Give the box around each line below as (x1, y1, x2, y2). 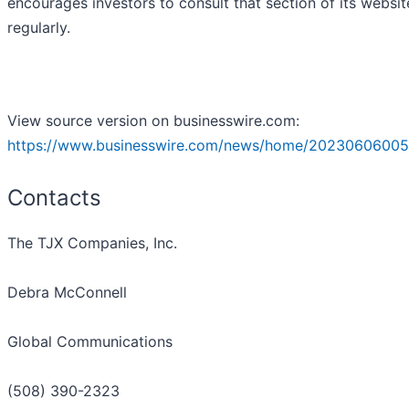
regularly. (7, 18, 70, 37)
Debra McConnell (7, 283, 127, 302)
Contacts (7, 184, 101, 212)
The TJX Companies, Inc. (7, 234, 177, 253)
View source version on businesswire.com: (7, 111, 299, 131)
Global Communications (7, 332, 173, 351)
